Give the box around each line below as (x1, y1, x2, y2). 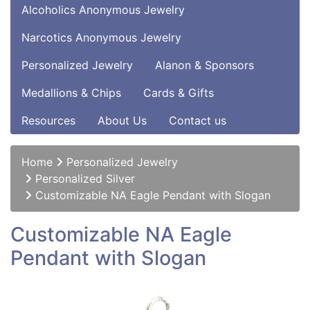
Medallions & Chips (21, 85, 121, 100)
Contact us (169, 113, 226, 127)
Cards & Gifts (143, 85, 214, 100)
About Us (98, 113, 147, 127)
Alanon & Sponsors (155, 57, 254, 72)
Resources (21, 113, 75, 127)
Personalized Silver (35, 171, 135, 185)
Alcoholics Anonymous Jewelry (21, 2, 185, 17)
